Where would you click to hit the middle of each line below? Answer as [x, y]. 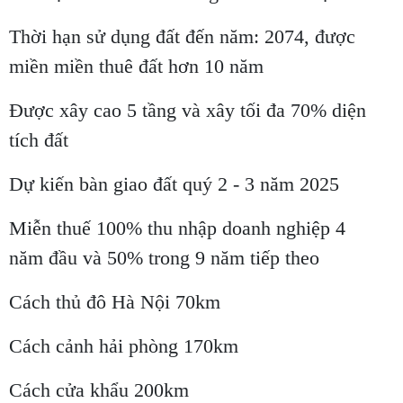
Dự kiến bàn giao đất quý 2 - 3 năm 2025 [174, 184]
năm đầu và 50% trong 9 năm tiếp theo [164, 258]
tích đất [39, 140]
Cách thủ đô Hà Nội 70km [115, 302]
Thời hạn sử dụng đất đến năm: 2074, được [182, 37]
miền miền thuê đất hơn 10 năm [136, 67]
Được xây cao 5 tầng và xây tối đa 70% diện [188, 111]
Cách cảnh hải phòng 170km [124, 346]
